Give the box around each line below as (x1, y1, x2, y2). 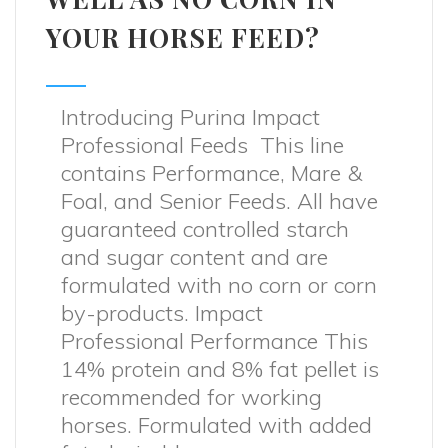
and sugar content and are (61, 243, 328, 271)
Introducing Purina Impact (61, 103, 320, 131)
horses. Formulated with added (61, 411, 372, 439)
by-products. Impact (61, 299, 263, 327)
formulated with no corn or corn (61, 271, 377, 299)
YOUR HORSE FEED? (46, 20, 320, 55)
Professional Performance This (61, 327, 368, 355)
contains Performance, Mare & (61, 159, 362, 187)
